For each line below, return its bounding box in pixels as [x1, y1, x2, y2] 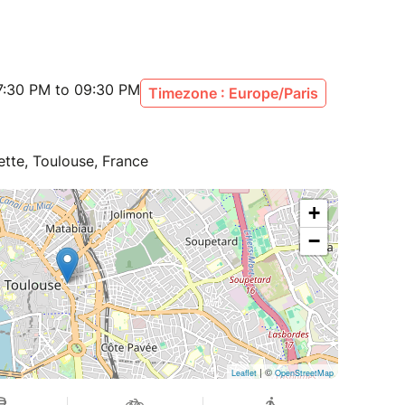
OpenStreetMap [275, 367, 334, 380]
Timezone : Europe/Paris [148, 84, 318, 103]
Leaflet [231, 367, 257, 380]
